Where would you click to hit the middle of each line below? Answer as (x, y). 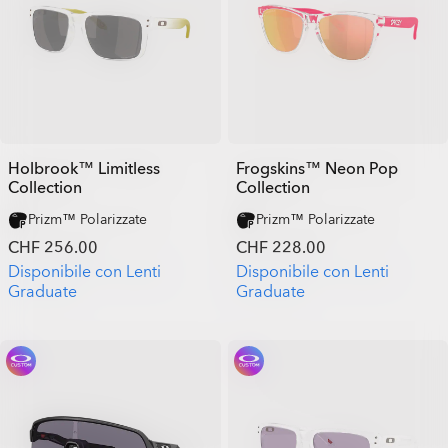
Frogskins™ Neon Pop (316, 169)
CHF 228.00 (280, 248)
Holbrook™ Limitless (84, 169)
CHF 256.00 (53, 248)
